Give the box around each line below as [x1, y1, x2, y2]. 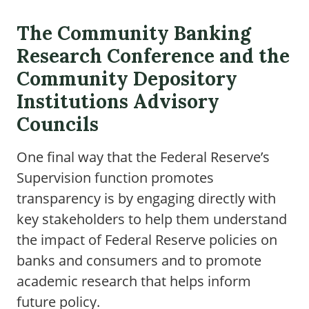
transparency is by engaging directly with [17, 189, 276, 208]
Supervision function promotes [17, 168, 214, 187]
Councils [17, 112, 99, 137]
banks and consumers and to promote [17, 251, 261, 270]
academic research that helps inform [17, 272, 251, 290]
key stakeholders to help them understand [17, 210, 287, 228]
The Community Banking [17, 21, 251, 46]
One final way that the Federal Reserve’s [17, 148, 270, 166]
